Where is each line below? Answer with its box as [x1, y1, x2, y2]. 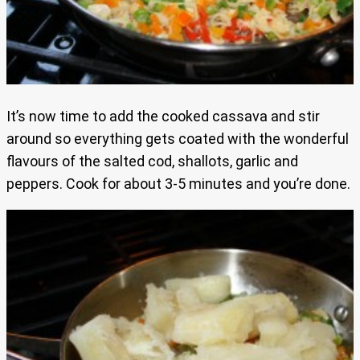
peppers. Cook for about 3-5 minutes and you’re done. [6, 174, 350, 192]
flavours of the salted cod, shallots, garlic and [6, 152, 298, 170]
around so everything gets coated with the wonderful [6, 129, 349, 147]
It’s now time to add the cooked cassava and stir [6, 107, 320, 125]
